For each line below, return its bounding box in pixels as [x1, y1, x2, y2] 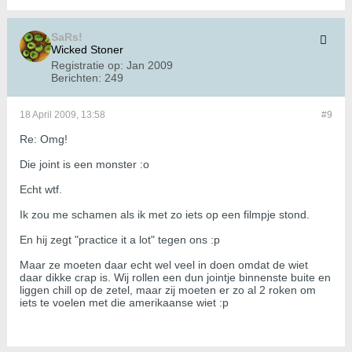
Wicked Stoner [51, 43, 123, 57]
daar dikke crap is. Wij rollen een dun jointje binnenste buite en [20, 271, 331, 284]
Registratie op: [51, 59, 123, 72]
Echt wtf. [20, 183, 62, 196]
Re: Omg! [20, 133, 68, 146]
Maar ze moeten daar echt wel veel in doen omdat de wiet [20, 258, 308, 272]
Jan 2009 [126, 59, 173, 72]
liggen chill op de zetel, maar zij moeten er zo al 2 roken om [20, 284, 316, 297]
